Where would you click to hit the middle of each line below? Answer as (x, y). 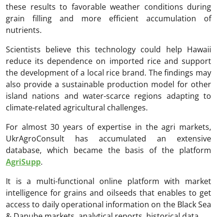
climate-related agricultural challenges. (77, 108)
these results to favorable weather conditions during (108, 7)
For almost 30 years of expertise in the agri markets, (108, 127)
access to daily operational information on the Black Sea (108, 205)
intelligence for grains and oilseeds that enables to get (108, 193)
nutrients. (24, 30)
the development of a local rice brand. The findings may (108, 73)
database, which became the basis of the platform (108, 150)
